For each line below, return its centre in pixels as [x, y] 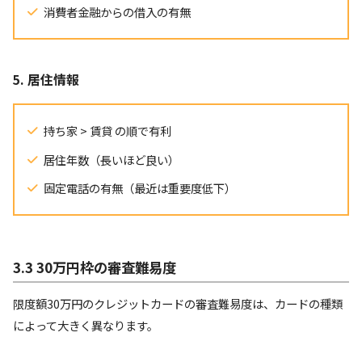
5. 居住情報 [46, 80]
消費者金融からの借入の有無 [117, 12]
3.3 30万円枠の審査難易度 [95, 267]
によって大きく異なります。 [86, 326]
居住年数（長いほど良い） [112, 159]
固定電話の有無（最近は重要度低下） [140, 188]
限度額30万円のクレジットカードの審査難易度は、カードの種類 [178, 304]
